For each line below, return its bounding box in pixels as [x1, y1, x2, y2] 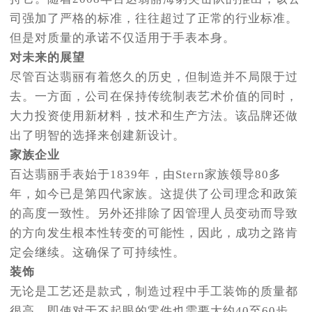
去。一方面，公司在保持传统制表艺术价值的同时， [10, 89, 298, 103]
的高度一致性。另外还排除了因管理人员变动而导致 [10, 206, 298, 220]
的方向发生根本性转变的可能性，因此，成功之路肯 [10, 226, 298, 240]
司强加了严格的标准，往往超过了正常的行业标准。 [10, 11, 298, 25]
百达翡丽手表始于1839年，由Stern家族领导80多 [10, 167, 281, 181]
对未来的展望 [10, 50, 85, 64]
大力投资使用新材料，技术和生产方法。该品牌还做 [10, 109, 298, 123]
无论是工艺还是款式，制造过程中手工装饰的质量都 [10, 284, 298, 298]
